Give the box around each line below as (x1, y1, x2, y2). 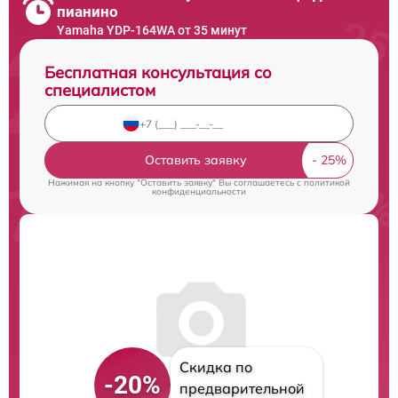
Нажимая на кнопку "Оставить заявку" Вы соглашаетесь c (48, 177, 304, 188)
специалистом (44, 80, 155, 100)
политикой (304, 177, 350, 188)
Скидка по (179, 358, 252, 376)
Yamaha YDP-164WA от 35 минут (57, 23, 247, 37)
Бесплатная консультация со (44, 62, 272, 83)
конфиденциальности (152, 186, 246, 197)
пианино (57, 3, 118, 20)
